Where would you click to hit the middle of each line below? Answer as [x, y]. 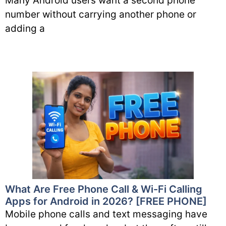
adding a [25, 28]
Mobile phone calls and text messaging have [106, 214]
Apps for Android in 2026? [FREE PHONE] [106, 202]
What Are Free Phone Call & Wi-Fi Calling [104, 189]
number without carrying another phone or [101, 14]
